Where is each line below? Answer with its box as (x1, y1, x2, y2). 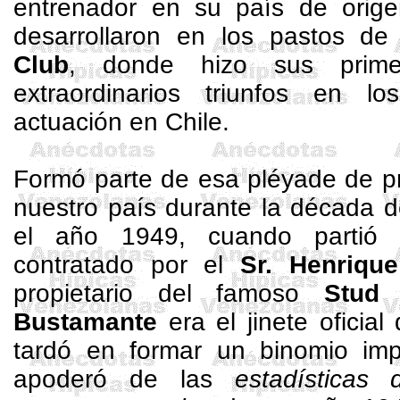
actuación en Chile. (13, 108, 230, 136)
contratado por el (13, 251, 240, 279)
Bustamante (13, 308, 158, 336)
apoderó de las (13, 365, 235, 393)
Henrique (288, 251, 398, 279)
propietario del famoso (13, 279, 324, 307)
